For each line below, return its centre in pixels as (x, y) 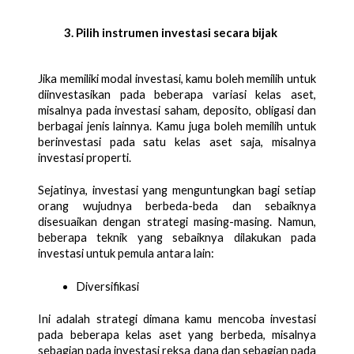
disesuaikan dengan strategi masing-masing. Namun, (177, 221)
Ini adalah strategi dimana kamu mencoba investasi (177, 318)
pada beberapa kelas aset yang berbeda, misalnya (177, 334)
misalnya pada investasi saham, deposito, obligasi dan (177, 110)
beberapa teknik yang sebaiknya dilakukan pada (177, 237)
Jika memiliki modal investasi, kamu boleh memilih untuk (177, 78)
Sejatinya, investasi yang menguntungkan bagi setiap (177, 190)
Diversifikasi (107, 286)
